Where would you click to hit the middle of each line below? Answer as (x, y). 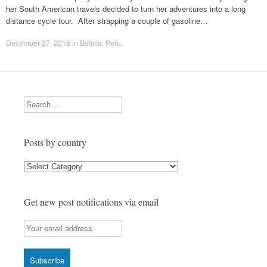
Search (35, 101)
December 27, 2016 (38, 43)
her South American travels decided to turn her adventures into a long (126, 8)
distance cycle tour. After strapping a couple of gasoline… (107, 20)
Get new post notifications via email (91, 202)
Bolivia (91, 43)
